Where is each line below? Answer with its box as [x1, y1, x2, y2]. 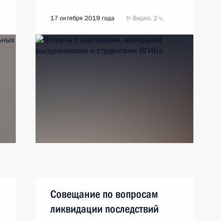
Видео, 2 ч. [131, 14, 163, 23]
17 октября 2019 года [50, 14, 114, 23]
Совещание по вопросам [50, 188, 158, 200]
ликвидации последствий [50, 203, 159, 215]
